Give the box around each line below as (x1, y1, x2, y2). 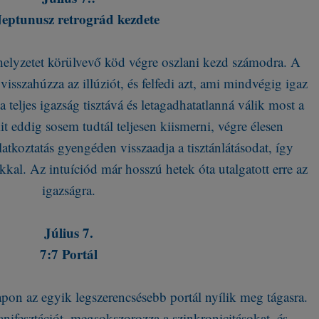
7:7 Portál (40, 244, 98, 263)
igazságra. (42, 181, 95, 199)
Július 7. (44, 223, 93, 242)
